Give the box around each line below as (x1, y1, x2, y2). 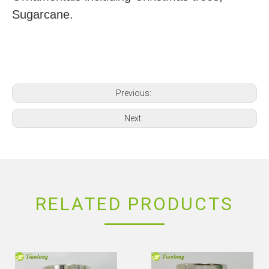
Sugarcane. (12, 8, 73, 21)
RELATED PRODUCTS (35, 193, 234, 214)
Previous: (116, 88, 153, 98)
